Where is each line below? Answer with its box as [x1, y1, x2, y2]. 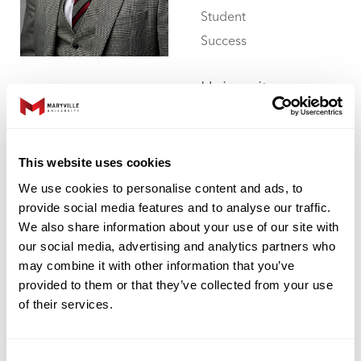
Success [201, 33, 247, 49]
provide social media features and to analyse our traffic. [19, 200, 331, 214]
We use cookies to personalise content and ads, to [19, 180, 303, 195]
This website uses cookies [19, 156, 172, 169]
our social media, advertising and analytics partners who [19, 239, 335, 253]
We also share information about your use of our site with [19, 219, 339, 234]
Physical [201, 321, 247, 337]
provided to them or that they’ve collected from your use [19, 277, 333, 292]
